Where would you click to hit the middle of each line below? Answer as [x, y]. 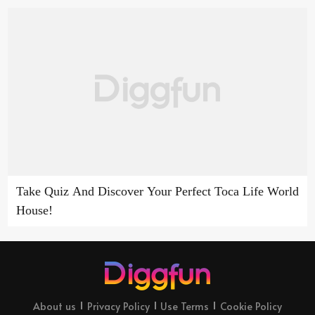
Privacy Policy [118, 306]
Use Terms [185, 306]
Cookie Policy [251, 306]
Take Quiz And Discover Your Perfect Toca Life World [157, 192]
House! [34, 211]
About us [55, 306]
